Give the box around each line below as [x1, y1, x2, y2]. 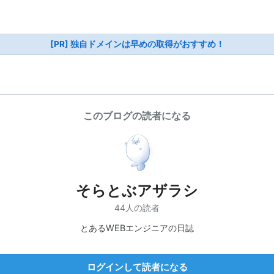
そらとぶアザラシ [76, 182, 198, 199]
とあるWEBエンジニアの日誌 [80, 222, 194, 233]
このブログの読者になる [83, 109, 191, 122]
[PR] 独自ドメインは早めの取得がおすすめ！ [50, 39, 224, 49]
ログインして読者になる [86, 261, 188, 273]
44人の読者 [114, 202, 160, 213]
